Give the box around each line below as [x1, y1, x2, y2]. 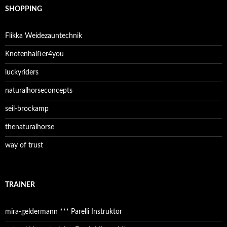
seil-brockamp [5, 105, 49, 112]
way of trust [5, 141, 43, 149]
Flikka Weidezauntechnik [5, 32, 82, 40]
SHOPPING [5, 5, 42, 13]
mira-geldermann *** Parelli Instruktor [5, 208, 122, 215]
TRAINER [5, 181, 35, 188]
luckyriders [5, 68, 39, 76]
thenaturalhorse [5, 123, 54, 131]
